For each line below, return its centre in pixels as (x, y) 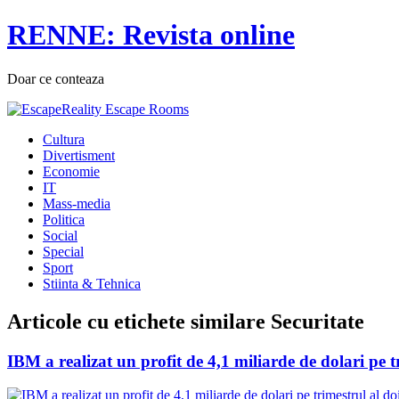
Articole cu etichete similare (139, 321)
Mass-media (77, 203)
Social (60, 235)
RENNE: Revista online (151, 35)
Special (63, 251)
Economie (71, 171)
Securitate (318, 321)
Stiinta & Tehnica (92, 283)
